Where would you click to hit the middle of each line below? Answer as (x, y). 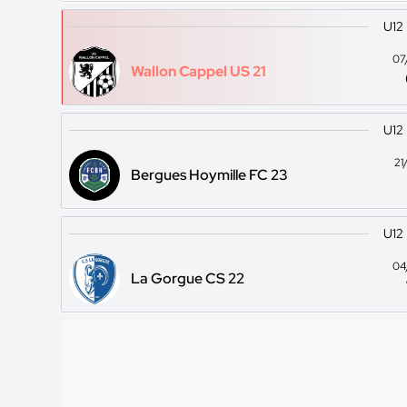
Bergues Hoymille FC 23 (210, 175)
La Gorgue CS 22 (188, 278)
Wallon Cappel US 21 (199, 71)
